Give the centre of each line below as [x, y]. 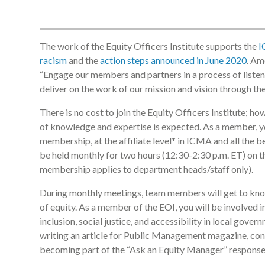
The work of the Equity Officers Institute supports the [149, 46]
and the [83, 60]
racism [53, 60]
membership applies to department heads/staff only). [146, 169]
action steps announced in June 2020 [173, 60]
